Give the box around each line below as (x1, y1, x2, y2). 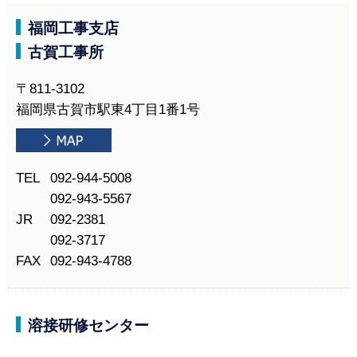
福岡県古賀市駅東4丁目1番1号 (16, 102, 200, 118)
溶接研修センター (28, 316, 149, 334)
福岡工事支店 (28, 20, 119, 37)
